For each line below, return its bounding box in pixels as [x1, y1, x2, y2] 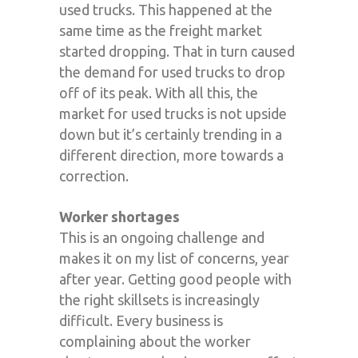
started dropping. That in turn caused [59, 42, 295, 59]
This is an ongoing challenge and [59, 229, 265, 245]
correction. [59, 167, 129, 184]
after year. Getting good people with [59, 270, 292, 287]
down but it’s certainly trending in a [59, 125, 282, 142]
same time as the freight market [59, 22, 262, 38]
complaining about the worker [59, 332, 251, 349]
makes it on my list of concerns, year [59, 249, 289, 266]
